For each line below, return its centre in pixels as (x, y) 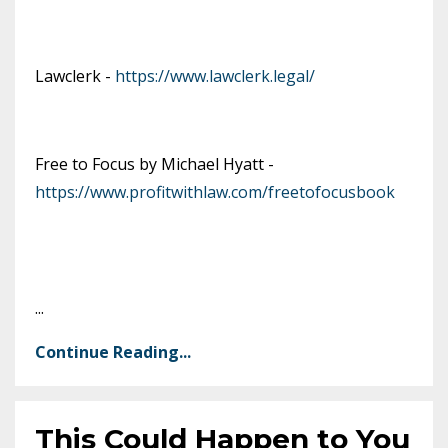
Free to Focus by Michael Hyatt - (154, 163)
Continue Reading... (113, 351)
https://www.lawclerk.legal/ (215, 75)
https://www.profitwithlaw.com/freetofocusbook (215, 191)
